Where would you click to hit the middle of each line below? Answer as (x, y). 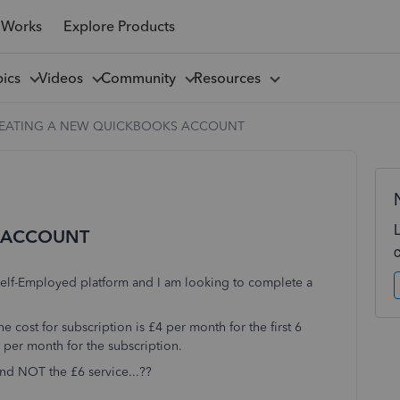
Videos (64, 78)
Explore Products (119, 26)
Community (142, 78)
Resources (230, 78)
